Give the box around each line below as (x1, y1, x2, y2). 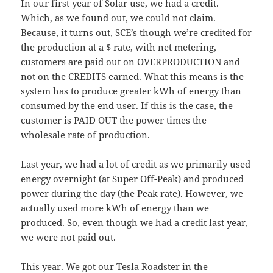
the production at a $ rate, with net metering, (21, 41, 217, 54)
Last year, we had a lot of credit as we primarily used (21, 158, 251, 171)
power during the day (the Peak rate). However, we (21, 187, 244, 200)
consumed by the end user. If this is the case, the (21, 99, 233, 112)
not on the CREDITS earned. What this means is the (21, 70, 244, 83)
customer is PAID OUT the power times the (21, 114, 207, 127)
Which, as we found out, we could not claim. (21, 12, 216, 24)
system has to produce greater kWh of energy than (21, 85, 242, 97)
